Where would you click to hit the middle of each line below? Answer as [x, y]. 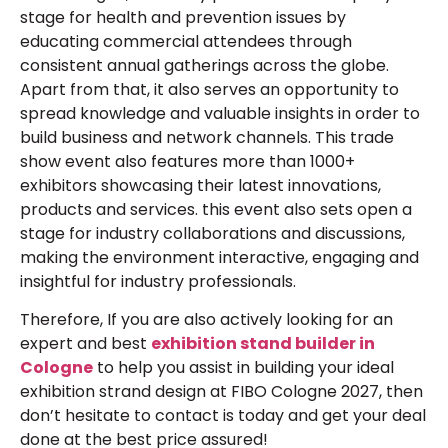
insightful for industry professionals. [158, 281]
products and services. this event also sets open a [216, 209]
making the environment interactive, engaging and [219, 257]
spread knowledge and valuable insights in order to [220, 113]
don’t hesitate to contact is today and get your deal [223, 416]
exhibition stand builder [253, 344]
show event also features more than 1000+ [187, 161]
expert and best [85, 344]
